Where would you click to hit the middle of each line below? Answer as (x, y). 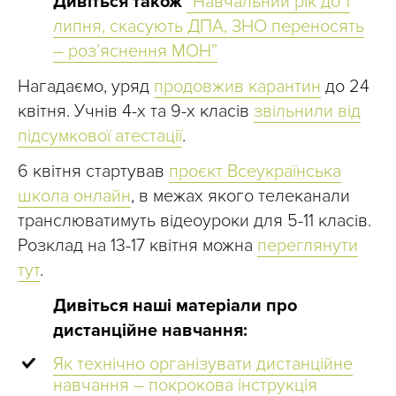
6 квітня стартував (93, 172)
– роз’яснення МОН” (135, 52)
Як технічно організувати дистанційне (203, 365)
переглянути (308, 246)
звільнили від (307, 112)
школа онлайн (74, 197)
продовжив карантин (237, 87)
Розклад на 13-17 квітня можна (137, 246)
